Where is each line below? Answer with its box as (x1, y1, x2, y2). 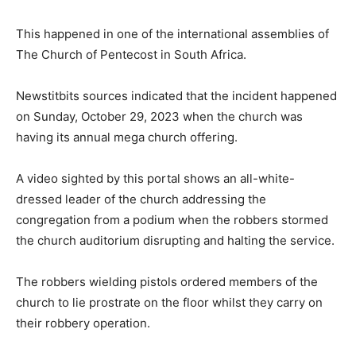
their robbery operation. (16, 315, 150, 331)
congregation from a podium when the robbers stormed (16, 212, 328, 227)
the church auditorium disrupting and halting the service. (16, 233, 335, 248)
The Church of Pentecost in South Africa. (16, 47, 246, 62)
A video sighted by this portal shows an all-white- (16, 171, 295, 186)
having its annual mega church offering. (16, 130, 238, 145)
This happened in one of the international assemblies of (16, 26, 329, 41)
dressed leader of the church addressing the (16, 192, 266, 207)
